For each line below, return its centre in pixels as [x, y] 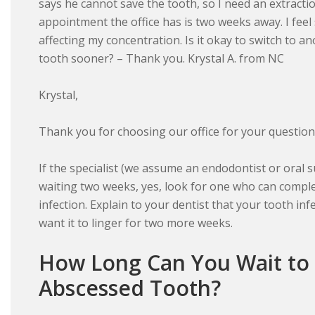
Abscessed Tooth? [130, 288]
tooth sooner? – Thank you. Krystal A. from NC [161, 59]
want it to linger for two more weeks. [136, 223]
